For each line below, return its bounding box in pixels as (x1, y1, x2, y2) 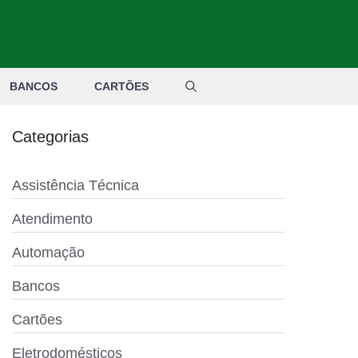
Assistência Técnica (12, 177, 139, 193)
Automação (12, 245, 85, 261)
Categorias (12, 128, 89, 145)
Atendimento (12, 211, 93, 227)
